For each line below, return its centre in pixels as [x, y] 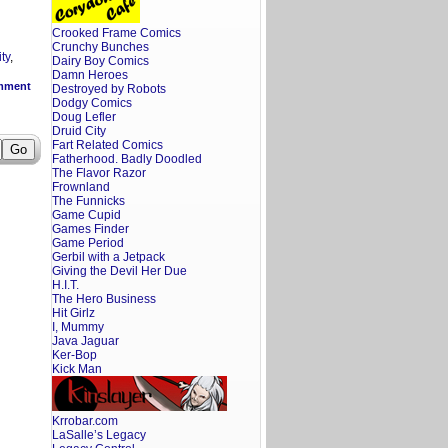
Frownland [81, 187]
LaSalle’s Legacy [99, 435]
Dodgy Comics [92, 103]
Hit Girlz [73, 313]
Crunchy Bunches [100, 47]
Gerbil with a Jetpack [108, 257]
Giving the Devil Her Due [119, 271]
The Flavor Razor [99, 173]
